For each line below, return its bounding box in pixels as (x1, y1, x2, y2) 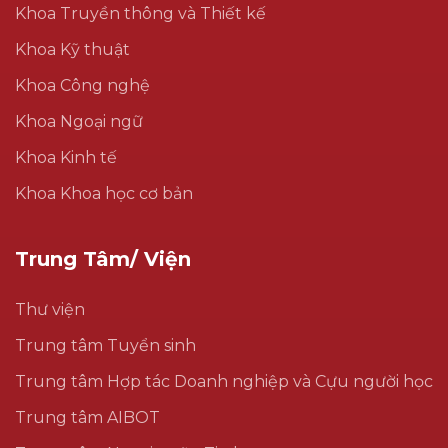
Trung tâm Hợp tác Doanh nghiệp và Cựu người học (15, 371, 433, 391)
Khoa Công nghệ (15, 75, 150, 95)
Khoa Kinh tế (15, 147, 117, 167)
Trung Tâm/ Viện (15, 246, 191, 271)
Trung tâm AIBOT (15, 407, 160, 427)
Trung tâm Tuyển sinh (15, 335, 196, 355)
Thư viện (15, 299, 85, 319)
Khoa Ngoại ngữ (15, 111, 143, 131)
